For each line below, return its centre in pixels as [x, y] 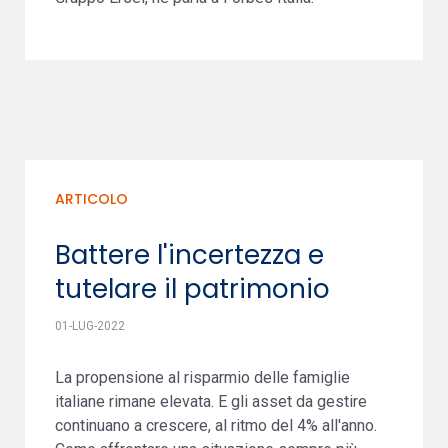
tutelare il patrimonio [192, 289]
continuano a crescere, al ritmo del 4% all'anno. [216, 425]
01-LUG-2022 [90, 326]
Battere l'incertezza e [189, 255]
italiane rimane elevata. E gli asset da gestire [211, 401]
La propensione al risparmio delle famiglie [202, 377]
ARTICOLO [91, 199]
